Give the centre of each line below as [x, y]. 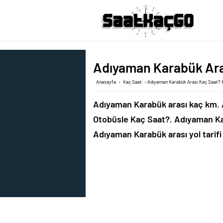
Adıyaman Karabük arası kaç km [155, 104]
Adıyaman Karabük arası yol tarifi [157, 134]
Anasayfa [106, 82]
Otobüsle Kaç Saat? [131, 119]
